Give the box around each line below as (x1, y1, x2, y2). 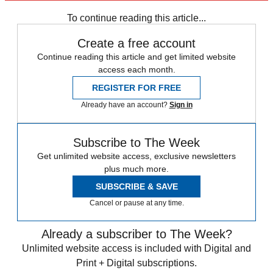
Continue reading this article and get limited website (37, 52, 236, 62)
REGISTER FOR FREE (92, 83, 181, 93)
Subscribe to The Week (73, 136, 200, 150)
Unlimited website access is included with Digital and (22, 243, 251, 254)
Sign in (169, 101, 193, 110)
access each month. (97, 65, 175, 75)
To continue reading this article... (67, 13, 206, 24)
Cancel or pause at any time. (89, 199, 184, 208)
